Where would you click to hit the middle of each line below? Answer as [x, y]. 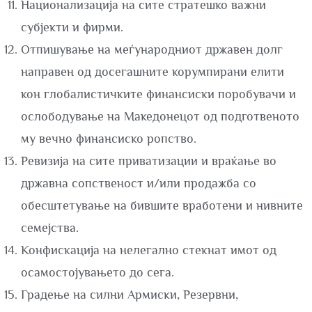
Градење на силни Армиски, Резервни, [130, 295]
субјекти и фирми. [72, 27]
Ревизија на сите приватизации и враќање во [149, 161]
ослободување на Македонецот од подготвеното [160, 116]
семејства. [50, 228]
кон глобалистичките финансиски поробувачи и [158, 94]
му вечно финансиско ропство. [109, 139]
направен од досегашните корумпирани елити [153, 72]
